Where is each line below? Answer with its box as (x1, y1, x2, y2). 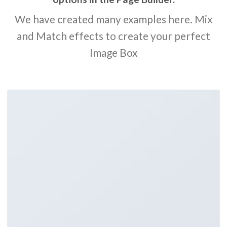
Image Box (90, 46, 137, 59)
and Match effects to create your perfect (17, 29, 210, 42)
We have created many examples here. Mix (15, 12, 212, 25)
